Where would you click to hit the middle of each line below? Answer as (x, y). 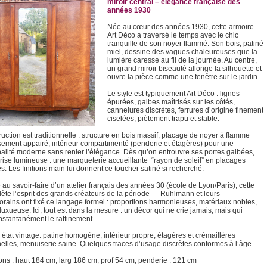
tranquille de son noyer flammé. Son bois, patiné (185, 44)
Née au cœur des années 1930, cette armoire (180, 27)
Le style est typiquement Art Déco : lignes (173, 94)
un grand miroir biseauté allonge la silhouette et (184, 69)
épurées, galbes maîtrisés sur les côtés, (171, 102)
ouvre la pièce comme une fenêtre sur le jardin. (183, 77)
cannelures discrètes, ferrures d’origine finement (185, 110)
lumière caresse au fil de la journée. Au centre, (182, 60)
